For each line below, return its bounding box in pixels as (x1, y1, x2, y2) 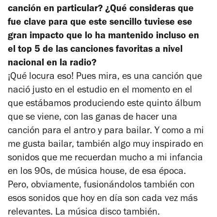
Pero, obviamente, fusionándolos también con (8, 181, 195, 191)
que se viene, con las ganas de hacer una (8, 113, 177, 123)
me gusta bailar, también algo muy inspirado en (8, 140, 203, 150)
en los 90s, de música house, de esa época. (8, 167, 186, 177)
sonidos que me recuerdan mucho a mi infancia (8, 154, 203, 164)
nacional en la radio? (8, 59, 96, 69)
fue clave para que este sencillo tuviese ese (8, 18, 192, 28)
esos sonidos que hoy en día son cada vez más (8, 194, 198, 204)
